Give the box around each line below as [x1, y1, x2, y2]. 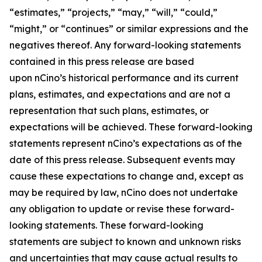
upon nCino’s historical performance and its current [9, 72, 239, 84]
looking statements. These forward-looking [9, 219, 204, 231]
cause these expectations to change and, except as [9, 170, 243, 182]
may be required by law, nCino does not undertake [9, 187, 238, 198]
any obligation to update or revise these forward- [9, 203, 235, 215]
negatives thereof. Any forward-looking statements [9, 39, 241, 51]
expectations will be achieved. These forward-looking [9, 121, 253, 133]
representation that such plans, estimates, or [9, 105, 209, 116]
